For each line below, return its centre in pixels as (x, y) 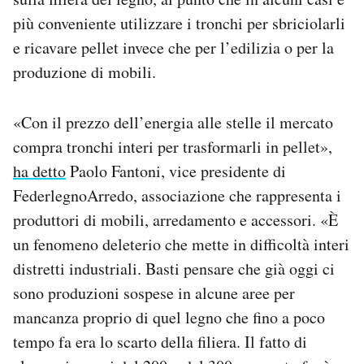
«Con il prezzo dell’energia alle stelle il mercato (173, 123)
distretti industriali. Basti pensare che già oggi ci (174, 269)
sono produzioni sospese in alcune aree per (154, 293)
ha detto (39, 171)
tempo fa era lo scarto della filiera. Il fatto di (160, 342)
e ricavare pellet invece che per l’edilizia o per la (173, 48)
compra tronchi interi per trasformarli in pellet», (173, 147)
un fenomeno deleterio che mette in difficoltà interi (181, 245)
